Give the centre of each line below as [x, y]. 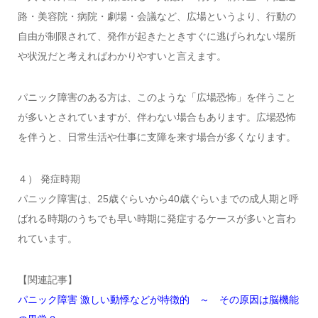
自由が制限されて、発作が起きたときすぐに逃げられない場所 [157, 37]
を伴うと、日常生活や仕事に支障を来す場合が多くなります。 [157, 137]
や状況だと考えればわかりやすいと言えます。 [122, 56]
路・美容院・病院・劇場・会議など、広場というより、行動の [157, 17]
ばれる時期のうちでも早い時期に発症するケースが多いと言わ [157, 218]
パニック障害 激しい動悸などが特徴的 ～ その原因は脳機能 [158, 300]
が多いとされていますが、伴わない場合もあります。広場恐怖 [157, 117]
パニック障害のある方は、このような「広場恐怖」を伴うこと [157, 98]
